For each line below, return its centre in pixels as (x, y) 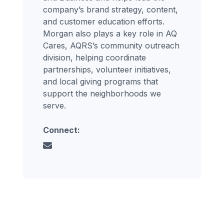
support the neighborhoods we (102, 94)
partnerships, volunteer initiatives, (107, 70)
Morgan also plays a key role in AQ (110, 34)
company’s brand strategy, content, (111, 10)
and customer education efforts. (104, 22)
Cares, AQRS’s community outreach (111, 46)
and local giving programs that (101, 82)
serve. (55, 106)
